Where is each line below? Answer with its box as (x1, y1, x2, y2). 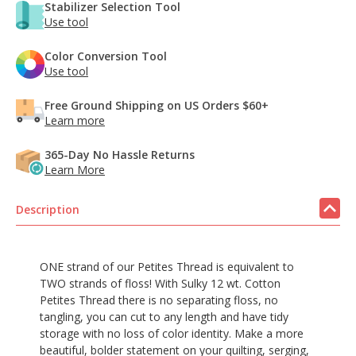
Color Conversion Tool (44, 48, 167, 64)
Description (16, 201, 79, 217)
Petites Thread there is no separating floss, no (40, 292, 278, 308)
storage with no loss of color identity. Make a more (40, 325, 304, 341)
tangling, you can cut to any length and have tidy (40, 308, 288, 324)
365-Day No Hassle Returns (44, 146, 195, 162)
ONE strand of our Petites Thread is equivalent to (40, 258, 294, 274)
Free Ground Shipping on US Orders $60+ (44, 97, 269, 113)
